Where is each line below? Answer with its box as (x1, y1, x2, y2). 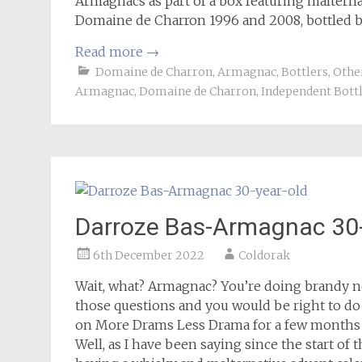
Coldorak (238, 248, 290, 263)
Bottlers (281, 65, 328, 79)
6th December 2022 (93, 248, 204, 263)
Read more (75, 44, 146, 60)
